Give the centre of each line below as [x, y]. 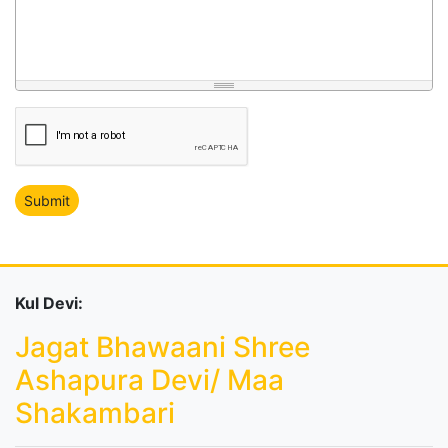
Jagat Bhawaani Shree [162, 347]
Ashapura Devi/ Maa [149, 380]
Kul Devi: [49, 303]
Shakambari [95, 413]
